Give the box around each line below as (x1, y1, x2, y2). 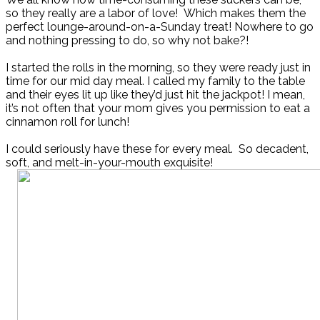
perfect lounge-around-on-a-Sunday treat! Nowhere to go (6, 20, 314, 34)
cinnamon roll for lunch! (6, 115, 129, 129)
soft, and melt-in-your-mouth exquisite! (6, 156, 213, 170)
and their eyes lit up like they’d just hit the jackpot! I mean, (6, 88, 305, 102)
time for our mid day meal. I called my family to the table (6, 74, 305, 89)
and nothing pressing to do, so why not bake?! (6, 34, 249, 48)
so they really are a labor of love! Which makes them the (6, 6, 306, 21)
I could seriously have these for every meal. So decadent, (6, 142, 309, 156)
